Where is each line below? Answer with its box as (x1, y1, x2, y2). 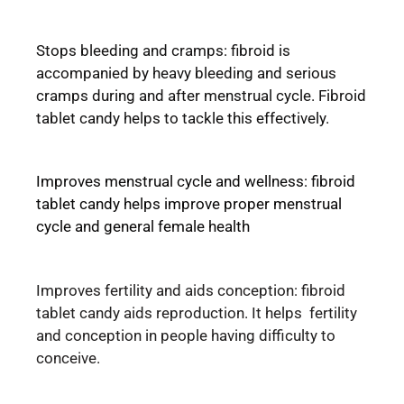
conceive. (36, 348, 100, 367)
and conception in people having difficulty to (36, 326, 335, 344)
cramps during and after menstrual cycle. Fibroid (36, 86, 366, 105)
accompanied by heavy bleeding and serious (36, 63, 336, 82)
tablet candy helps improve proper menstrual (36, 195, 342, 213)
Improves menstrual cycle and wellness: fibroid (36, 172, 355, 190)
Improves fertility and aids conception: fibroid (36, 280, 345, 299)
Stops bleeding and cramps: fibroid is (36, 41, 290, 60)
